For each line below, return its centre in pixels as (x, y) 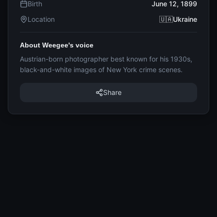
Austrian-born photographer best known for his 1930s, (106, 59)
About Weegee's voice (57, 45)
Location (41, 19)
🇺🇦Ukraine (178, 19)
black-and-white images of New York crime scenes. (101, 70)
